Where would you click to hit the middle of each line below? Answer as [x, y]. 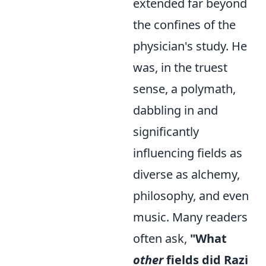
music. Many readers [190, 217]
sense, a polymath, [184, 89]
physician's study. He [190, 46]
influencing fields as [188, 153]
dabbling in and [175, 110]
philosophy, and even [191, 196]
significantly [166, 132]
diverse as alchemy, [186, 174]
